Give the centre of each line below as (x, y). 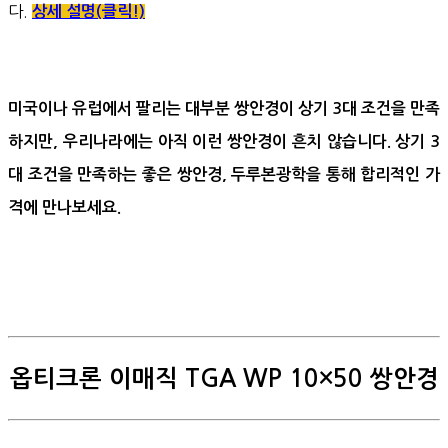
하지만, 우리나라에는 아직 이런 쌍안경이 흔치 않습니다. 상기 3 (224, 141)
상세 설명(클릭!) (88, 11)
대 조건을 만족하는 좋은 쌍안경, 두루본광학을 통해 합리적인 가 (224, 174)
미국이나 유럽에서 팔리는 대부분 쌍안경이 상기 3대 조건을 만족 (224, 108)
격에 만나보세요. (64, 207)
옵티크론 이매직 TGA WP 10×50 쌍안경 (224, 378)
